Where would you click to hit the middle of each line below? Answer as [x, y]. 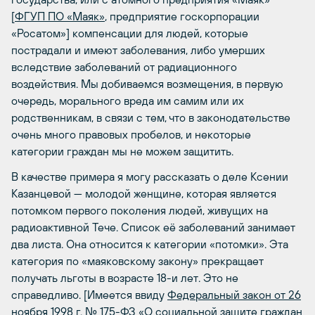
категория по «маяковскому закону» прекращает [137, 261]
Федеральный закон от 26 [234, 294]
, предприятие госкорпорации [182, 16]
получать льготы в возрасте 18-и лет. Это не [125, 277]
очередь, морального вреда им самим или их [128, 100]
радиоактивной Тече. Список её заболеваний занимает [153, 227]
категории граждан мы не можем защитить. [122, 151]
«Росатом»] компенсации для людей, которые [130, 33]
